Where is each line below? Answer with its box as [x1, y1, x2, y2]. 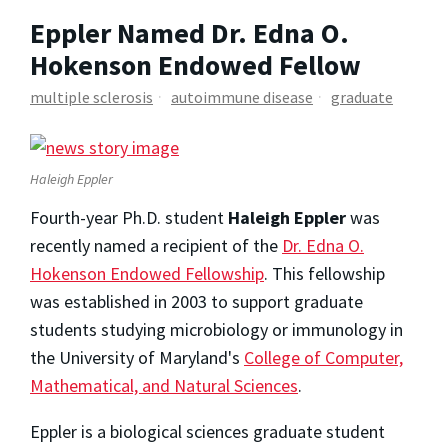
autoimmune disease [171, 87, 313, 108]
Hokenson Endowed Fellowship [30, 262, 264, 286]
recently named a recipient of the [30, 234, 282, 258]
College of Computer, [244, 346, 403, 370]
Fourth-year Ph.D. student [30, 206, 228, 230]
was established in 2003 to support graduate [30, 290, 363, 314]
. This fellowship [264, 262, 385, 286]
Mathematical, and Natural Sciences [30, 374, 298, 398]
